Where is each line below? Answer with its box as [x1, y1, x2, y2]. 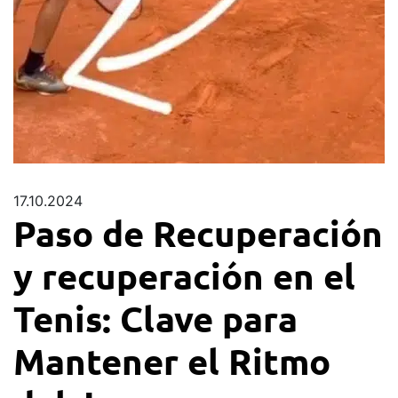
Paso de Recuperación [13, 209, 383, 256]
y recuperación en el [13, 251, 355, 298]
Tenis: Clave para [13, 294, 298, 341]
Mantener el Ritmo [13, 337, 330, 384]
